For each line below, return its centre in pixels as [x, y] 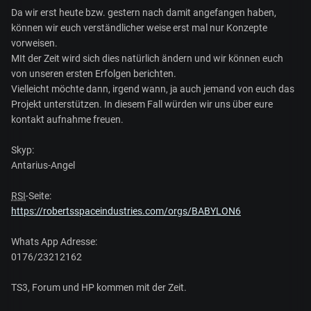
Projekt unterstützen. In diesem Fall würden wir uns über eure [142, 104]
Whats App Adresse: [54, 241]
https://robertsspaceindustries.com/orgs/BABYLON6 [126, 211]
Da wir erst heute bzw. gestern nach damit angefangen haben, [144, 12]
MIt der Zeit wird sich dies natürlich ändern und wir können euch [147, 58]
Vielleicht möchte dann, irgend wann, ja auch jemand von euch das [153, 89]
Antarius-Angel [43, 165]
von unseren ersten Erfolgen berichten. [94, 73]
